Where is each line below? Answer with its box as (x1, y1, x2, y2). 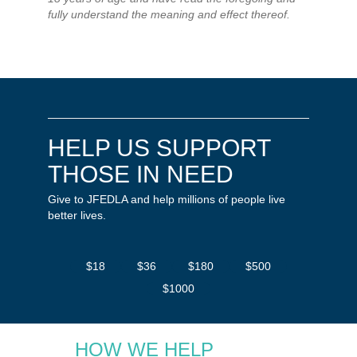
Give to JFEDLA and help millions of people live (48, 192, 285, 206)
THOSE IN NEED (48, 160, 233, 187)
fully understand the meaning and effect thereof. (48, 7, 290, 21)
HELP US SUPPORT (48, 134, 270, 161)
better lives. (48, 208, 106, 222)
